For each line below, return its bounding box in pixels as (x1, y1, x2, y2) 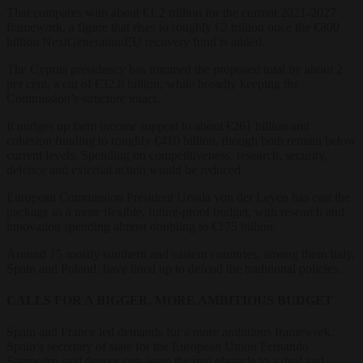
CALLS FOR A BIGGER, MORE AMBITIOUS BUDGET (6, 293, 333, 308)
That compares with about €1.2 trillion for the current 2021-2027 (6, 5, 336, 19)
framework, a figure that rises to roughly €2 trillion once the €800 (6, 19, 340, 34)
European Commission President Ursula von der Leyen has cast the (6, 190, 350, 204)
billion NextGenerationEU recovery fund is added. (6, 34, 265, 49)
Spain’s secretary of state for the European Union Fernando (6, 340, 309, 354)
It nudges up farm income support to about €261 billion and (6, 118, 310, 133)
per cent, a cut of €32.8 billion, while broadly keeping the (6, 76, 299, 91)
